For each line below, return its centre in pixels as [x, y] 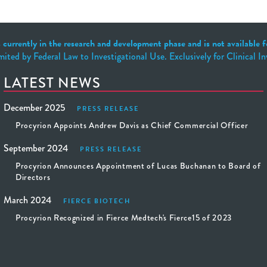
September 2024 [36, 148]
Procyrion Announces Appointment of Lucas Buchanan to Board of [138, 166]
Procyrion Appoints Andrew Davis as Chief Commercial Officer [132, 125]
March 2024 [27, 200]
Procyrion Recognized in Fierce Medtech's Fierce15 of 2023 [124, 218]
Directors [33, 177]
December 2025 [34, 108]
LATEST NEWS [52, 83]
